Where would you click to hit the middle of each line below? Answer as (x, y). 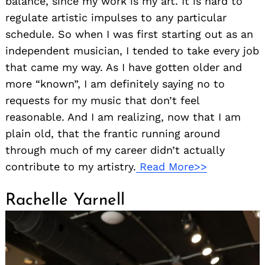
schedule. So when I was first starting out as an (129, 34)
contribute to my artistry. (71, 167)
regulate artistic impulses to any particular (116, 18)
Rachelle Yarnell (65, 201)
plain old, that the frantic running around (113, 134)
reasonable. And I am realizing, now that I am (123, 117)
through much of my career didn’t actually (115, 150)
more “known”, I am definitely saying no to (115, 84)
